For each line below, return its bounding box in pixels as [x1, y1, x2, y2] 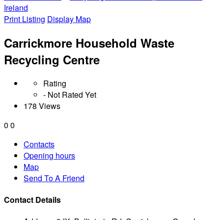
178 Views [24, 100, 60, 111]
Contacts [24, 138, 55, 150]
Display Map [47, 13, 91, 25]
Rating [43, 77, 66, 89]
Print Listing [4, 13, 45, 25]
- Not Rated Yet [43, 88, 96, 100]
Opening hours [24, 149, 75, 161]
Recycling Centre [4, 51, 100, 68]
